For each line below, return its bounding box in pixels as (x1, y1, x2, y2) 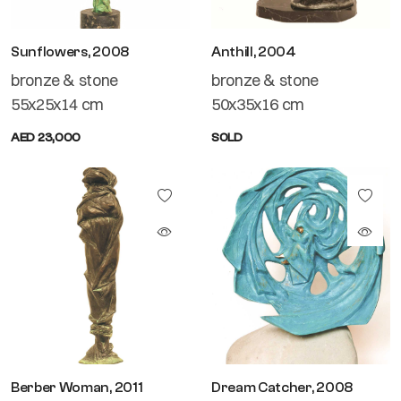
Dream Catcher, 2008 (211, 379, 353, 396)
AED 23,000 (11, 130, 81, 145)
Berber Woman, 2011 (11, 379, 143, 396)
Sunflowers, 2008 (11, 43, 129, 60)
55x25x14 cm (11, 93, 105, 115)
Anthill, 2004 (211, 43, 296, 60)
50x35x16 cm (211, 93, 305, 115)
